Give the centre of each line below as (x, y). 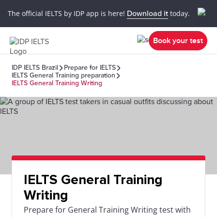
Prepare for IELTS (90, 68)
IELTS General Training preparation (63, 75)
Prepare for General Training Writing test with (107, 210)
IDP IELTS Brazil (35, 68)
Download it (147, 13)
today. (179, 13)
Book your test (178, 40)
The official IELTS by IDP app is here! (67, 13)
